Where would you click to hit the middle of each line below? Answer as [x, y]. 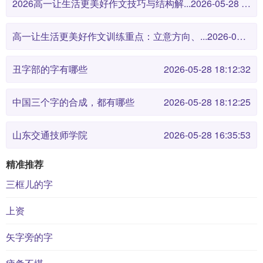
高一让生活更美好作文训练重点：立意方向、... [110, 36]
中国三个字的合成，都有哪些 [73, 102]
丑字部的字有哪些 [50, 69]
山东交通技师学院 [50, 135]
